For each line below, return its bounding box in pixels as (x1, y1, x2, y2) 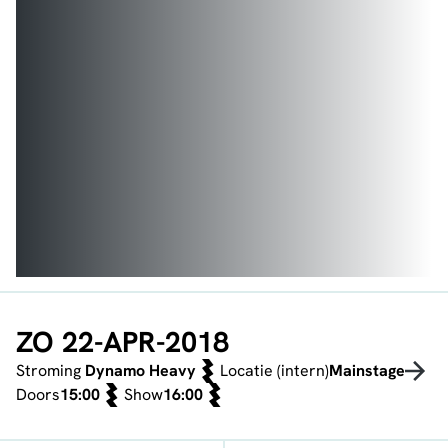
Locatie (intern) (220, 360, 329, 382)
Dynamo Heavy (85, 360, 196, 382)
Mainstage (329, 360, 405, 382)
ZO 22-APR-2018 (16, 323, 229, 362)
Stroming (16, 360, 85, 382)
